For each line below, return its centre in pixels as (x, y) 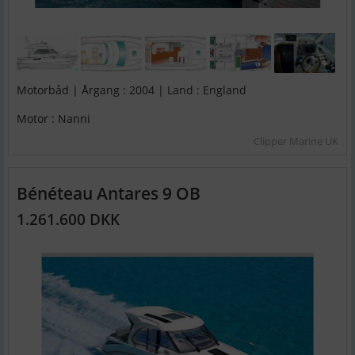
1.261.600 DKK (68, 219)
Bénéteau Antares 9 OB (109, 193)
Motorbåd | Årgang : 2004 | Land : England (132, 90)
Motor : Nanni (53, 118)
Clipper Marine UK (296, 141)
